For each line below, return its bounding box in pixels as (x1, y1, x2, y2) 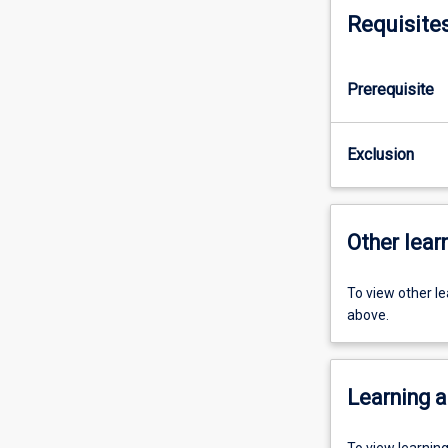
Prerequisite (346, 79, 434, 99)
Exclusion (346, 144, 414, 164)
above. (346, 306, 389, 323)
